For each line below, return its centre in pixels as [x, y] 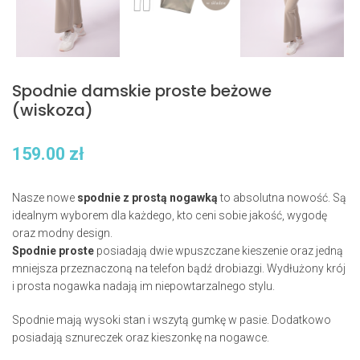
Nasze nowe [45, 198]
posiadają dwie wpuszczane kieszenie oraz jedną [219, 251]
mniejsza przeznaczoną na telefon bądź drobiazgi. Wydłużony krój [179, 269]
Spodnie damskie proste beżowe [142, 91]
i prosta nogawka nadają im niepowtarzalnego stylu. [143, 286]
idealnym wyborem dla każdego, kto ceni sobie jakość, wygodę [170, 216]
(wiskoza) [53, 110]
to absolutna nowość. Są [282, 198]
